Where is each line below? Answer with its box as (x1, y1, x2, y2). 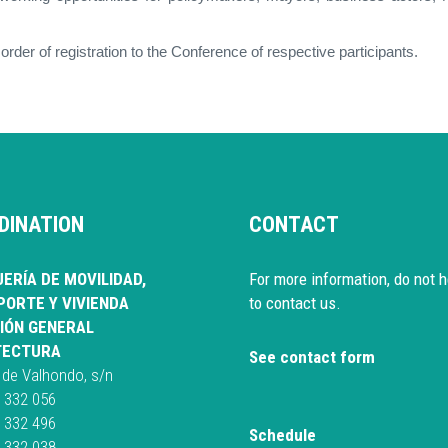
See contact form (249, 347, 375, 368)
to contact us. (249, 293, 345, 314)
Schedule (249, 425, 316, 446)
